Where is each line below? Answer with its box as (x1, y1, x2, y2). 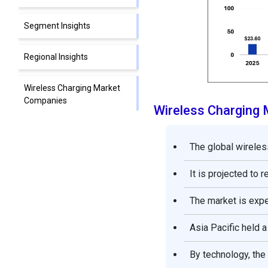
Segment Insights (24, 21, 90, 31)
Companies (24, 96, 67, 106)
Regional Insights (24, 52, 88, 62)
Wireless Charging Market (24, 83, 120, 93)
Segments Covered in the (24, 127, 120, 137)
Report (24, 139, 50, 150)
